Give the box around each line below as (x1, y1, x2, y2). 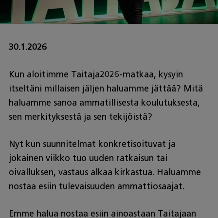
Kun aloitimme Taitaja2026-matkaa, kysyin (8, 69, 183, 80)
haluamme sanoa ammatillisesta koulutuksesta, (8, 97, 200, 109)
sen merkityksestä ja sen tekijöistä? (8, 111, 152, 123)
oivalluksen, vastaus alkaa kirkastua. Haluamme (8, 167, 201, 178)
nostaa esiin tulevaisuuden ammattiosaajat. (8, 181, 184, 192)
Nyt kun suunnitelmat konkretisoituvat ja (8, 139, 176, 150)
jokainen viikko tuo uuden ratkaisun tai (8, 153, 167, 164)
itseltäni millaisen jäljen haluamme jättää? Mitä (8, 83, 203, 94)
